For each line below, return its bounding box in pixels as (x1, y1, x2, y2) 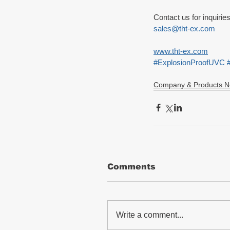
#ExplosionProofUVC (154, 57, 225, 67)
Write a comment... (116, 210, 183, 219)
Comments (107, 162, 156, 171)
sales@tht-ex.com (154, 24, 215, 33)
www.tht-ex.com (154, 46, 208, 55)
